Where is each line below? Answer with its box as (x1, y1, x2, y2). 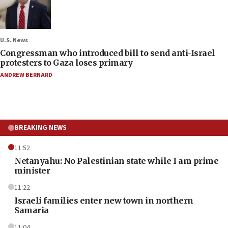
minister (14, 165, 50, 176)
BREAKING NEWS (14, 122, 67, 133)
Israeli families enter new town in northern (14, 195, 193, 206)
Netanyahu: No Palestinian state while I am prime (14, 155, 218, 166)
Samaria (14, 205, 49, 215)
